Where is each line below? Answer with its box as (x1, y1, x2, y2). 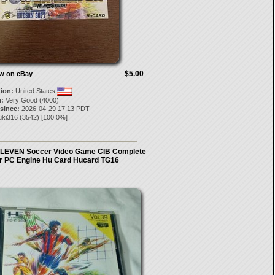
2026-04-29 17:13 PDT (19, 105, 90, 112)
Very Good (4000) (3, 96, 59, 104)
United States (13, 87, 57, 95)
